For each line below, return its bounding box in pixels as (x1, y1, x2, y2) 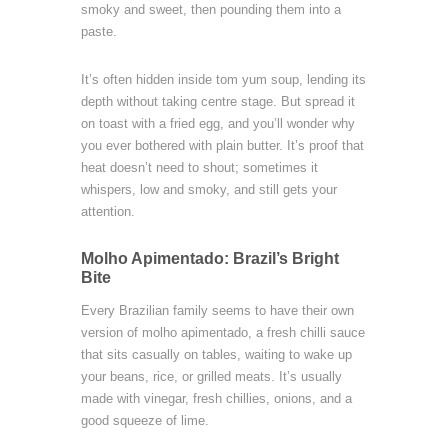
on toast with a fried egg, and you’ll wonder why (80, 116, 355, 131)
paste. (80, 24, 117, 39)
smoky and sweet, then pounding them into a (80, 2, 341, 17)
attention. (80, 204, 135, 219)
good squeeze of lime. (80, 413, 209, 428)
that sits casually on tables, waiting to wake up (80, 347, 352, 362)
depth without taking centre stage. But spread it (80, 94, 355, 109)
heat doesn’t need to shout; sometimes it (80, 160, 318, 175)
